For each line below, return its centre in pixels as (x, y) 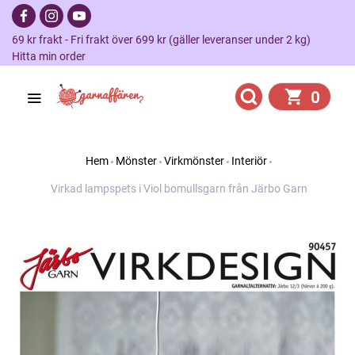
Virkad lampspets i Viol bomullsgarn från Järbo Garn (179, 189)
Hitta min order (49, 56)
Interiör (249, 161)
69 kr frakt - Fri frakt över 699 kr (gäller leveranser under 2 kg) (166, 40)
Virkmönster (194, 161)
